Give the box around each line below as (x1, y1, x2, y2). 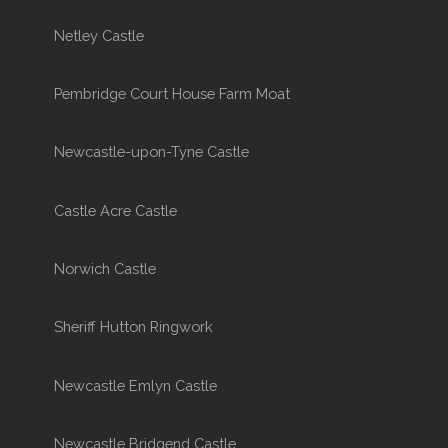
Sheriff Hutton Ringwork (53, 318, 213, 336)
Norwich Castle (53, 260, 156, 278)
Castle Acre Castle (53, 201, 177, 219)
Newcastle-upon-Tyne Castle (53, 143, 249, 161)
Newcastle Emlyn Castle (53, 376, 217, 394)
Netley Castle (53, 26, 144, 44)
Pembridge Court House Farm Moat (53, 85, 290, 103)
